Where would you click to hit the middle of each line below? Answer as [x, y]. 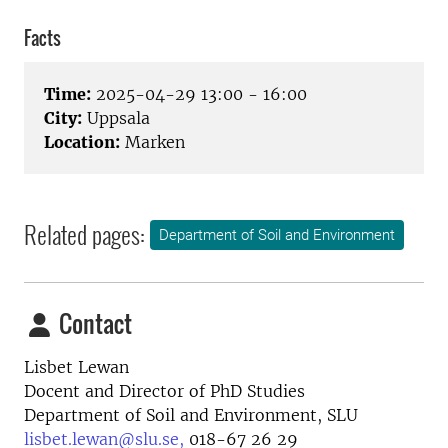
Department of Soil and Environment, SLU [191, 415]
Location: [82, 142]
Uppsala [116, 118]
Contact [93, 323]
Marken [152, 142]
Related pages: [84, 234]
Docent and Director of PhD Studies [164, 391]
